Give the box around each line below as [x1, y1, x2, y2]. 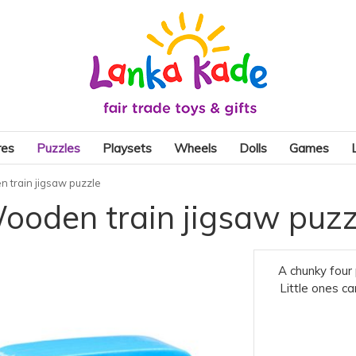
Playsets [103, 140, 152, 156]
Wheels [174, 140, 217, 156]
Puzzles [37, 140, 80, 156]
